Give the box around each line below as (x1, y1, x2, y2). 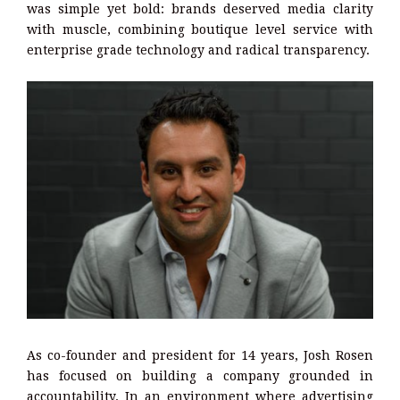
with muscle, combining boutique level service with (27, 21, 373, 37)
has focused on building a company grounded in (27, 368, 373, 383)
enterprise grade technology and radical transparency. (27, 42, 370, 57)
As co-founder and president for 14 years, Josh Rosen (27, 347, 373, 362)
